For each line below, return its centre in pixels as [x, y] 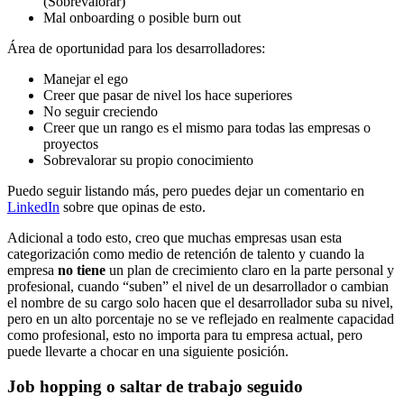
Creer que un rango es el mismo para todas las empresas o [207, 128]
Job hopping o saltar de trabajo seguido [155, 387]
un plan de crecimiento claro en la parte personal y [250, 271]
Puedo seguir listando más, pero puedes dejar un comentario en [186, 191]
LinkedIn [33, 207]
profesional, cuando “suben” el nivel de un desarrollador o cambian [198, 287]
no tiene [82, 271]
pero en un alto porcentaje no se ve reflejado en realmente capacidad [201, 319]
